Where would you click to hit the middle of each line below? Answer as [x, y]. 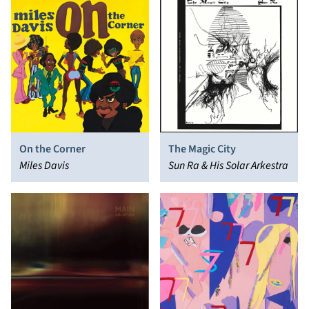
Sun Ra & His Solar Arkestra [228, 166]
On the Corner [52, 149]
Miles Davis [44, 166]
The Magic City [202, 149]
